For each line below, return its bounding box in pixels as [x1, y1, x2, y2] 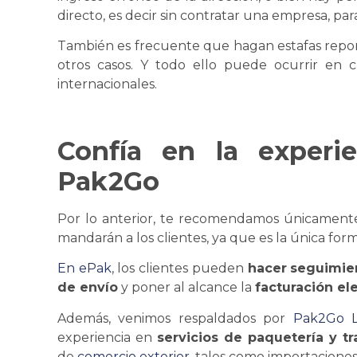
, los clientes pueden [111, 261, 248, 277]
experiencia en [57, 329, 157, 345]
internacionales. [57, 76, 157, 92]
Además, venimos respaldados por [57, 310, 286, 326]
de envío [57, 280, 118, 296]
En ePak [57, 261, 112, 277]
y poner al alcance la [118, 280, 255, 296]
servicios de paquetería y [156, 329, 343, 345]
